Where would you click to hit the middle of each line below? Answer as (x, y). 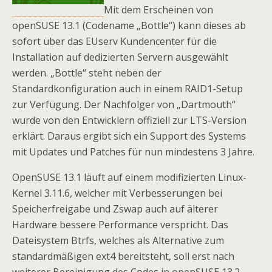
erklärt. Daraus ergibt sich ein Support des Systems (129, 136)
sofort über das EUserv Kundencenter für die (114, 42)
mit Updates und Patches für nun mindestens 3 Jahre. (133, 152)
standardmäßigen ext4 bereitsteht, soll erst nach (123, 257)
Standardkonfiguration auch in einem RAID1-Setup (127, 89)
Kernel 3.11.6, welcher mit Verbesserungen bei (117, 193)
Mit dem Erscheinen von (158, 10)
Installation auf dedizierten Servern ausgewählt (120, 57)
